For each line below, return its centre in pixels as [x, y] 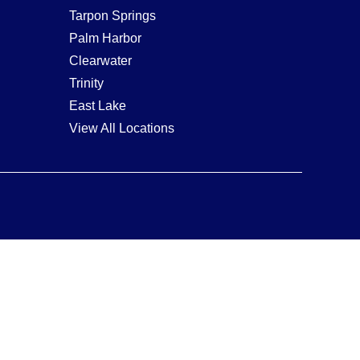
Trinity [86, 83]
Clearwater [100, 60]
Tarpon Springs [112, 15]
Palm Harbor [105, 38]
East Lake [98, 105]
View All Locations [122, 128]
